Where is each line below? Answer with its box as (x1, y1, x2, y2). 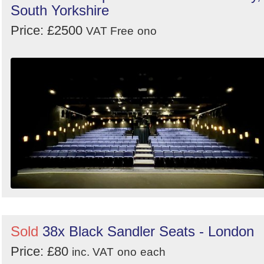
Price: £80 (11, 244, 72, 259)
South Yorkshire (11, 2, 109, 19)
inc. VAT (72, 246, 114, 259)
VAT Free (86, 25, 134, 38)
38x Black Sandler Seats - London (42, 223, 254, 240)
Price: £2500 (11, 23, 86, 38)
